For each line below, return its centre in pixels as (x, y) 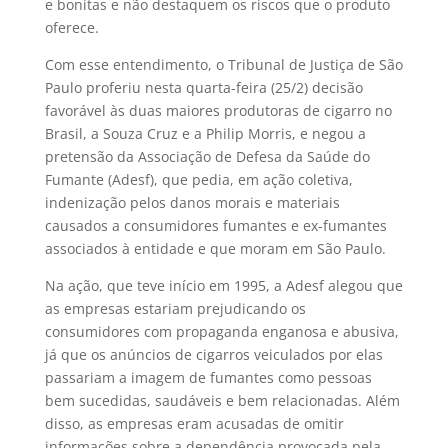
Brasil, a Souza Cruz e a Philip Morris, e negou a (205, 133)
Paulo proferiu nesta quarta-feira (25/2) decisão (203, 87)
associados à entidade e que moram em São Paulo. (215, 248)
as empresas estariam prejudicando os (175, 308)
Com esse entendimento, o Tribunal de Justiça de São (223, 64)
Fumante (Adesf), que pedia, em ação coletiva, (198, 179)
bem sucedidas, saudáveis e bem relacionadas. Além (222, 400)
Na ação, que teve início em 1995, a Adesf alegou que (223, 285)
